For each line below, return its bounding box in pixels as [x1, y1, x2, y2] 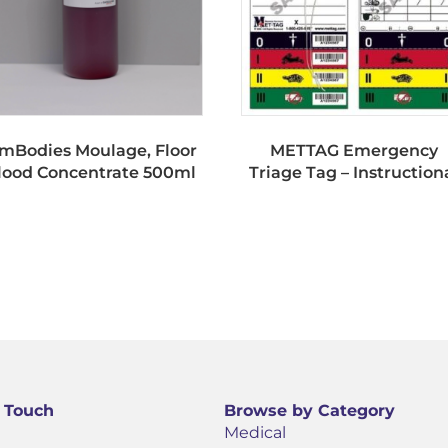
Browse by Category [224, 401, 395, 421]
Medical [224, 423, 286, 443]
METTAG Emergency [269, 141, 438, 161]
